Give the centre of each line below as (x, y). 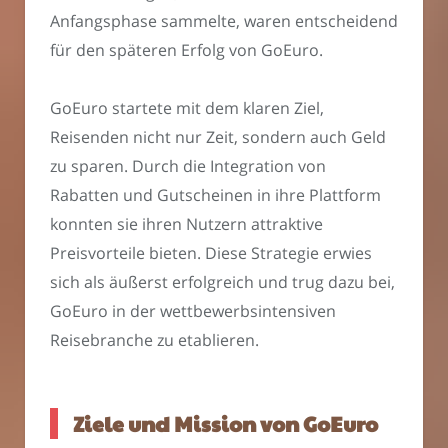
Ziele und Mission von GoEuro (225, 423)
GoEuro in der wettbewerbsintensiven (193, 311)
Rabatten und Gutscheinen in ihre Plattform (215, 195)
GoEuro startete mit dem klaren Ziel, (187, 108)
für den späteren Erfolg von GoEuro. (186, 49)
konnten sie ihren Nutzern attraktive (186, 224)
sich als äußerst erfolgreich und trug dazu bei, (222, 282)
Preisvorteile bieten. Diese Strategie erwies (211, 253)
